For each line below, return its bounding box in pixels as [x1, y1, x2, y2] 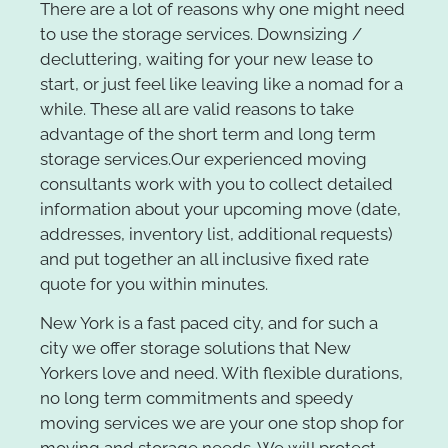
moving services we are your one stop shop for [40, 413, 404, 434]
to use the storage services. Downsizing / [40, 23, 362, 44]
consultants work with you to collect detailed [40, 173, 393, 194]
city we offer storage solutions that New [40, 338, 351, 359]
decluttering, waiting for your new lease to [40, 48, 373, 69]
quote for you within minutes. [40, 273, 268, 294]
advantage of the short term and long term [40, 123, 376, 144]
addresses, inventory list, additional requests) [40, 223, 393, 244]
